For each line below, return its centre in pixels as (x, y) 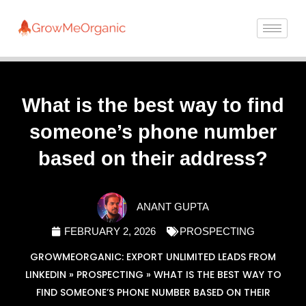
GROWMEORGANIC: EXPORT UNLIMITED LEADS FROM (153, 256)
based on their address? (153, 158)
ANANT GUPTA (173, 207)
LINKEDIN (45, 274)
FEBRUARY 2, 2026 (110, 231)
